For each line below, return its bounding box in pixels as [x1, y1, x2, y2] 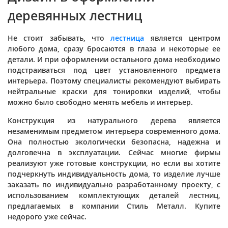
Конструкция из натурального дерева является [8, 116, 220, 125]
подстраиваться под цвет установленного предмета [8, 65, 220, 75]
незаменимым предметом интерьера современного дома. [8, 126, 220, 136]
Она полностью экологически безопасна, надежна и [8, 137, 220, 147]
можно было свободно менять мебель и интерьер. [8, 97, 193, 107]
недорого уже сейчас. [8, 212, 87, 221]
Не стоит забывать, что [8, 33, 111, 43]
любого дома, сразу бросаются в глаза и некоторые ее [8, 44, 220, 53]
